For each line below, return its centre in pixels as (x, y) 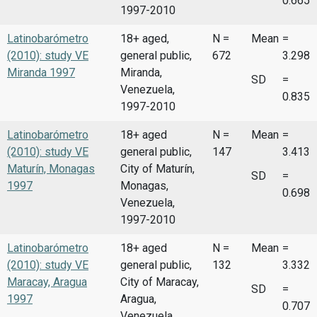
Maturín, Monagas (51, 168)
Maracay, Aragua (47, 282)
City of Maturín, (157, 168)
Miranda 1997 (41, 72)
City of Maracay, (160, 282)
